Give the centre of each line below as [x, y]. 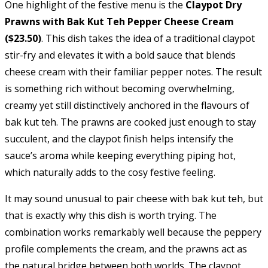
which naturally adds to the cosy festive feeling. [110, 172]
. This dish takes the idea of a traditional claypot [148, 38]
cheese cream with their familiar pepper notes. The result [133, 71]
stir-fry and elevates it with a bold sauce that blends [120, 55]
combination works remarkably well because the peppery [133, 232]
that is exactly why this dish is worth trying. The [111, 215]
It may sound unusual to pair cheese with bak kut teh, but [134, 198]
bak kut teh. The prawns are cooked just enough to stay [130, 122]
